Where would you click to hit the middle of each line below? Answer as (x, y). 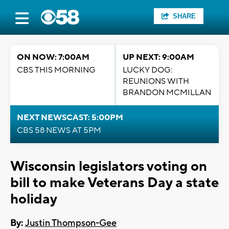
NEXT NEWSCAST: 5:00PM (70, 118)
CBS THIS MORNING (56, 70)
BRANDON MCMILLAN (167, 93)
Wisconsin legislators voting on (109, 166)
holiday (34, 199)
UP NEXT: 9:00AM (158, 57)
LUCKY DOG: (147, 70)
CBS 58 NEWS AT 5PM (59, 130)
